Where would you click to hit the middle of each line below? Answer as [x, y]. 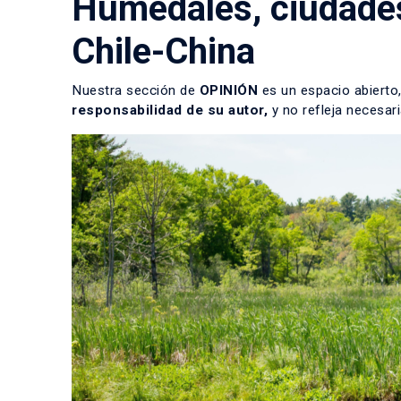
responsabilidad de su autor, [170, 110]
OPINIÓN [228, 90]
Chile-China [163, 51]
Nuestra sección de [136, 90]
